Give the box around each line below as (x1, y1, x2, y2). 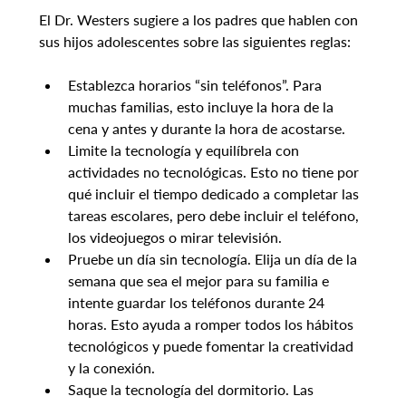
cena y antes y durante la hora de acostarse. (67, 120, 345, 138)
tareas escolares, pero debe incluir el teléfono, (67, 207, 362, 225)
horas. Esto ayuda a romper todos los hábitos (67, 315, 357, 333)
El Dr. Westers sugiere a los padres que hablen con (38, 11, 362, 29)
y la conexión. (67, 359, 155, 377)
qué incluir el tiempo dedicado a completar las (67, 185, 362, 203)
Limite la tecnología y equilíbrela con (67, 141, 303, 159)
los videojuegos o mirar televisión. (67, 228, 282, 246)
